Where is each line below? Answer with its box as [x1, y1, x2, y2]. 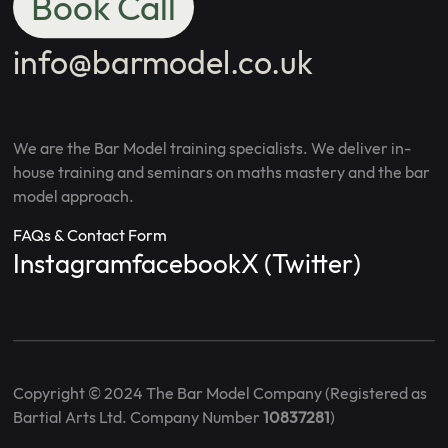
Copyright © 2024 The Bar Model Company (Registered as [13, 383, 428, 404]
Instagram [13, 247, 133, 281]
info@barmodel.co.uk [13, 42, 314, 83]
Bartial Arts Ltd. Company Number [13, 407, 264, 428]
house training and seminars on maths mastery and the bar [13, 162, 431, 183]
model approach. [13, 186, 135, 207]
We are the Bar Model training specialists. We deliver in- [13, 138, 412, 159]
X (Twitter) [241, 247, 362, 281]
